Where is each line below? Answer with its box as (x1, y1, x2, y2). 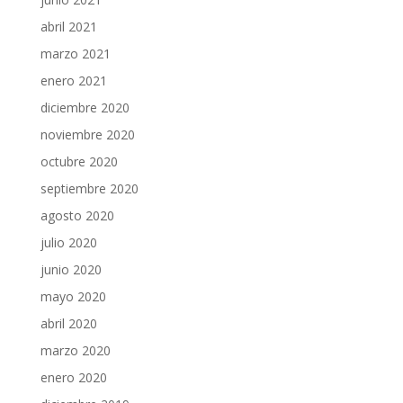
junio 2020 (40, 261, 102, 279)
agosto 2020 (40, 207, 114, 225)
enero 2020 (40, 369, 107, 387)
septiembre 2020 (40, 180, 139, 198)
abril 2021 (40, 18, 97, 36)
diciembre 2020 (40, 99, 130, 117)
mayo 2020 (40, 288, 106, 306)
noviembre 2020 (40, 126, 135, 144)
